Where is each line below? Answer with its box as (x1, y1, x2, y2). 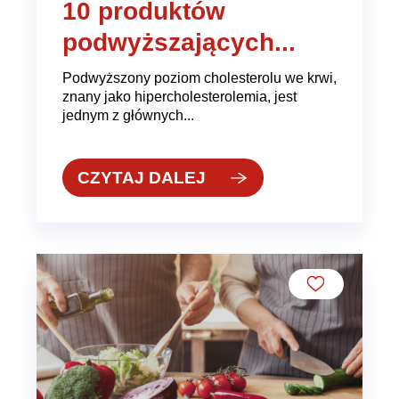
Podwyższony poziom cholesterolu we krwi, (61, 69, 337, 85)
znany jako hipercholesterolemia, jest (61, 87, 297, 104)
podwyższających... (61, 28, 296, 57)
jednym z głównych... (61, 106, 194, 123)
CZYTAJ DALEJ (77, 167, 207, 187)
